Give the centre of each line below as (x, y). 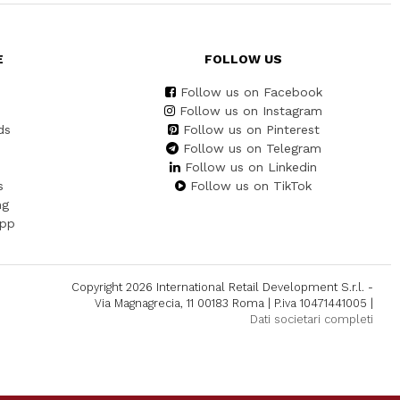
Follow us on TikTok (251, 186)
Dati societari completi (312, 320)
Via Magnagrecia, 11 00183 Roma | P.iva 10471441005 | (234, 304)
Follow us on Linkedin (251, 167)
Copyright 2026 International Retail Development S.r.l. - (222, 287)
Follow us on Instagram (251, 111)
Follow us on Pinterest (251, 130)
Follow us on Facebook (251, 92)
